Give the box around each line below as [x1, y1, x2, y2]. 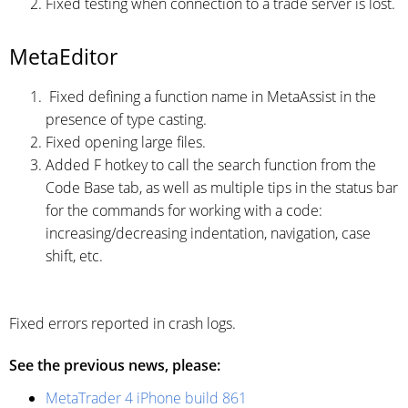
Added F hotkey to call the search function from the [46, 154, 376, 175]
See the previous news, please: [9, 354, 220, 375]
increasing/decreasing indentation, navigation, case [46, 222, 371, 243]
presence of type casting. [46, 108, 207, 129]
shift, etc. [46, 245, 103, 266]
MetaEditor [9, 41, 117, 71]
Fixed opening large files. [46, 131, 206, 152]
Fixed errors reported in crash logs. [9, 312, 236, 333]
